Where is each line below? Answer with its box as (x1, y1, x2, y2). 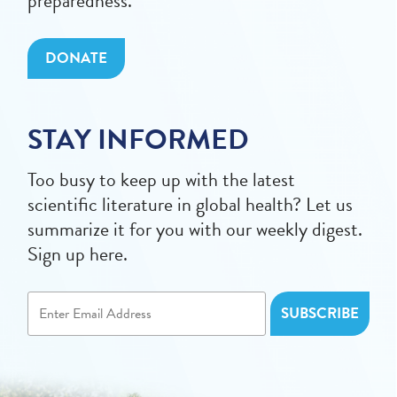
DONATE (45, 47, 108, 69)
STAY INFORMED (27, 119, 250, 160)
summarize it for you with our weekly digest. (27, 214, 363, 244)
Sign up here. (27, 239, 128, 269)
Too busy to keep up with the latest (27, 165, 296, 194)
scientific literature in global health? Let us (27, 190, 354, 219)
